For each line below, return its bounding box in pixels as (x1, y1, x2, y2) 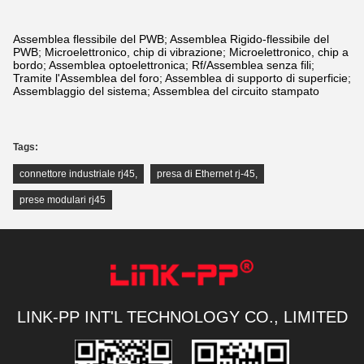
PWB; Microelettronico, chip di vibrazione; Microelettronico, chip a (13, 45, 349, 58)
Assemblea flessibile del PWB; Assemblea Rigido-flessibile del (13, 32, 329, 45)
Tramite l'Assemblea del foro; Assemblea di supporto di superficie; (13, 71, 351, 84)
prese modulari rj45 (19, 194, 106, 206)
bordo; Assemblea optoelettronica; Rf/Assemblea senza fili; (13, 58, 314, 71)
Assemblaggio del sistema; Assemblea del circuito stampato (13, 84, 319, 97)
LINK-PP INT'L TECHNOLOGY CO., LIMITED (16, 308, 348, 326)
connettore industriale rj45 (19, 168, 135, 180)
